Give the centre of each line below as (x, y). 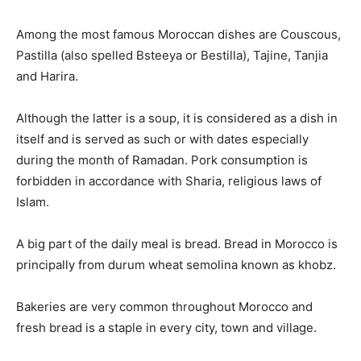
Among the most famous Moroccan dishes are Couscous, (178, 34)
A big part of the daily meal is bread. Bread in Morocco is (177, 244)
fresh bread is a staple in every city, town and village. (166, 328)
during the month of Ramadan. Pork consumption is (162, 160)
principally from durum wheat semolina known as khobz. (176, 265)
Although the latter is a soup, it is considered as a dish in (177, 118)
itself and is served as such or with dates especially (162, 139)
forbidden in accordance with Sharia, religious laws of (169, 181)
